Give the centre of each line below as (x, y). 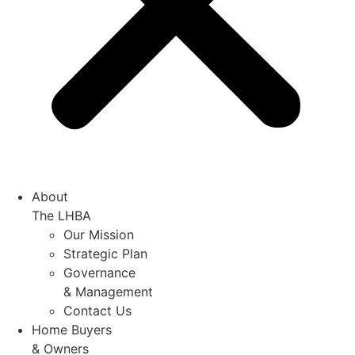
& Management (108, 292)
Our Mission (99, 235)
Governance (99, 273)
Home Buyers (72, 330)
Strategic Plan (105, 254)
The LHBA (61, 216)
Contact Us (97, 311)
